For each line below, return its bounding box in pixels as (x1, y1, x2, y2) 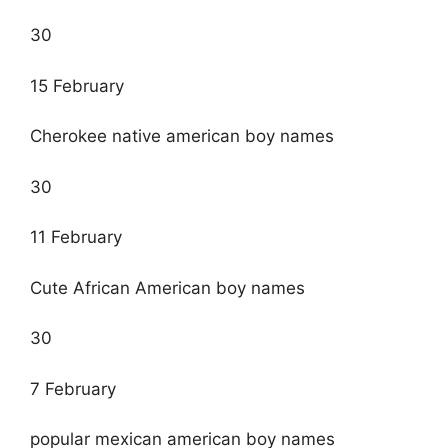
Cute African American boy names (30, 277, 305, 298)
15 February (30, 75, 124, 96)
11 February (30, 227, 122, 248)
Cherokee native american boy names (30, 126, 334, 147)
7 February (30, 378, 116, 399)
